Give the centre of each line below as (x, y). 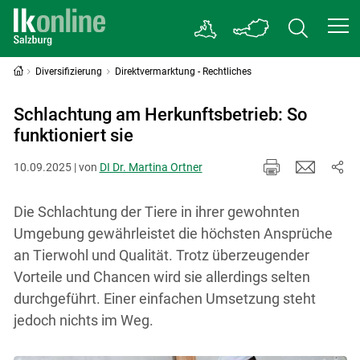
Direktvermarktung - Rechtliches (184, 72)
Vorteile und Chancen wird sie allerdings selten (162, 276)
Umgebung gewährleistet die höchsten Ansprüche (173, 233)
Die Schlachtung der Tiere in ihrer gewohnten (156, 211)
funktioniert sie (73, 135)
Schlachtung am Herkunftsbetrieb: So (160, 115)
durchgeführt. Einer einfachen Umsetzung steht (164, 298)
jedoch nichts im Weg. (83, 320)
